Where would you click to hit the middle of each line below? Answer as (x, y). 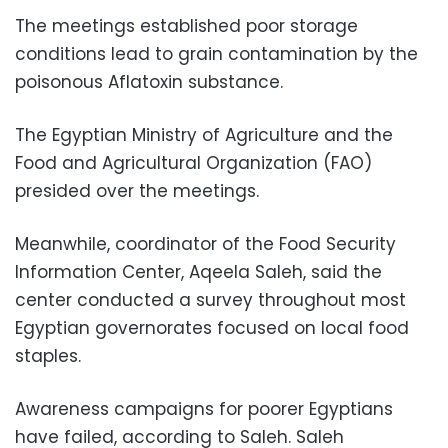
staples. (48, 356)
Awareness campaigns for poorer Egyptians (204, 409)
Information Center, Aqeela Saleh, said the (198, 272)
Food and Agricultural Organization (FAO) (193, 163)
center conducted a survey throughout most (210, 300)
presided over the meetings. (137, 191)
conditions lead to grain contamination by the (216, 54)
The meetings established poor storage (186, 26)
